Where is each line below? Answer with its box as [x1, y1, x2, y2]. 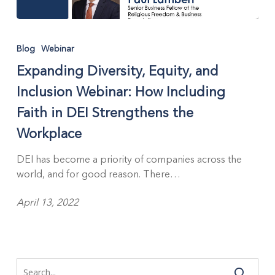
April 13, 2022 [16, 196, 79, 209]
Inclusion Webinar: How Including [16, 83, 225, 100]
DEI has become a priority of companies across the [16, 153, 242, 165]
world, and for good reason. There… [16, 168, 180, 180]
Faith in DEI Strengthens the [16, 104, 193, 121]
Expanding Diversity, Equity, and [16, 63, 219, 79]
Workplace [16, 125, 82, 142]
